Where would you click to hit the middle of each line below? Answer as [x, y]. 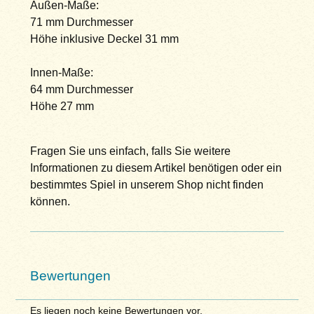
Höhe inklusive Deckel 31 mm [104, 39]
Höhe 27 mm [62, 107]
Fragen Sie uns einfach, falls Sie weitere [130, 151]
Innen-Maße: [61, 73]
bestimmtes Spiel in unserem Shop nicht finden [146, 185]
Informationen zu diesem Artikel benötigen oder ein [156, 168]
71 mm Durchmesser [81, 22]
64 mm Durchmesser [81, 90]
